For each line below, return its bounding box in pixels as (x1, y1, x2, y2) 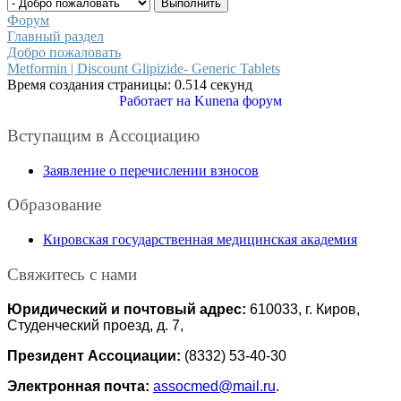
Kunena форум (194, 93, 282, 109)
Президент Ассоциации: (7, 347, 181, 363)
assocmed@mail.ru (153, 378, 276, 394)
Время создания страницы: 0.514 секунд (7, 77, 252, 93)
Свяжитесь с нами (7, 264, 137, 284)
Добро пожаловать (7, 45, 121, 61)
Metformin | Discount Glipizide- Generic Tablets (7, 61, 280, 77)
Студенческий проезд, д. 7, (7, 317, 183, 333)
